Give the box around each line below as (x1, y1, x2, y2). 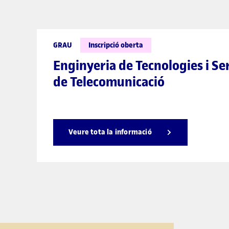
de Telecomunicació (53, 73, 165, 90)
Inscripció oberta (88, 39, 143, 51)
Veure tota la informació (68, 126, 152, 138)
